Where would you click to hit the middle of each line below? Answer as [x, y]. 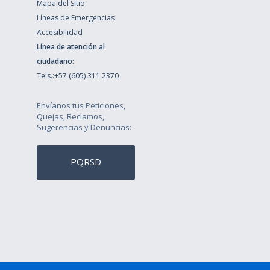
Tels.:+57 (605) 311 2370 [77, 75]
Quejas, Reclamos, [70, 116]
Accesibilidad [59, 32]
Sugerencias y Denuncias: [84, 127]
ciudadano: [55, 61]
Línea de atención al [71, 46]
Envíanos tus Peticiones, [81, 105]
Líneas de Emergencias [75, 17]
